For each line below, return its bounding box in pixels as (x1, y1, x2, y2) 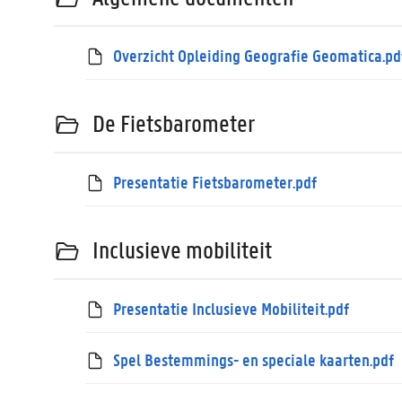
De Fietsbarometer (92, 109, 256, 138)
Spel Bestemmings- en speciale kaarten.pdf (113, 348, 395, 371)
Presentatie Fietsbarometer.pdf (113, 170, 318, 193)
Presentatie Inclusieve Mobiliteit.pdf (113, 297, 350, 319)
